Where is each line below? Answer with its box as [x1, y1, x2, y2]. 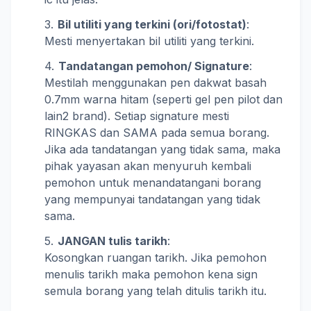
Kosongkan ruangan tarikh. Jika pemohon [44, 251, 267, 264]
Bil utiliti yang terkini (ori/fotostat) [58, 17, 246, 31]
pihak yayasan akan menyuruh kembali [44, 159, 251, 173]
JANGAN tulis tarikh [58, 234, 167, 248]
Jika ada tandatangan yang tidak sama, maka [44, 142, 280, 156]
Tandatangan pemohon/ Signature [58, 59, 249, 73]
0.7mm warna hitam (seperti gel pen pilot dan [44, 92, 283, 106]
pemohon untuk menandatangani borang [44, 176, 261, 190]
